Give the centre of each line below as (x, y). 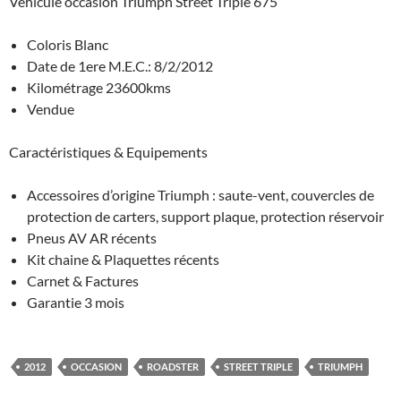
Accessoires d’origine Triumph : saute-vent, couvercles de (200, 195)
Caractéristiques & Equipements (108, 152)
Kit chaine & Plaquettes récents (123, 260)
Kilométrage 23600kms (99, 88)
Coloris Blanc (68, 45)
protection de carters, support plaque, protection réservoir (205, 217)
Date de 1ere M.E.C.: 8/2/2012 (120, 66)
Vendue (51, 109)
